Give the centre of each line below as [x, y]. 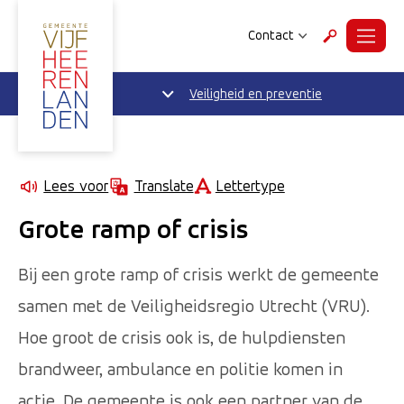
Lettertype [250, 185]
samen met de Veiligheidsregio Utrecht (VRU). [194, 306]
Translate [164, 186]
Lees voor [76, 186]
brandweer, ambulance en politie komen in [180, 369]
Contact [271, 35]
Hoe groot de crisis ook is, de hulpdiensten [182, 337]
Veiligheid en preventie [256, 94]
